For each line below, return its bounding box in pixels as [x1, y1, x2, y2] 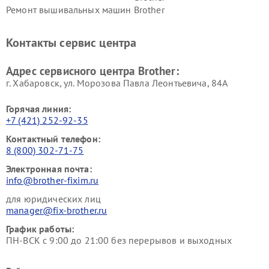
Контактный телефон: [6, 133, 100, 145]
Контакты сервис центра [6, 35, 137, 51]
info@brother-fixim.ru [6, 174, 99, 187]
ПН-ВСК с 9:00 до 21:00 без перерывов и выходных [6, 234, 232, 247]
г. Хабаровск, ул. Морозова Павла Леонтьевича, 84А [6, 77, 228, 89]
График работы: [6, 223, 74, 235]
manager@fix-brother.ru [6, 204, 107, 217]
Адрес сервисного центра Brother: [6, 64, 179, 79]
